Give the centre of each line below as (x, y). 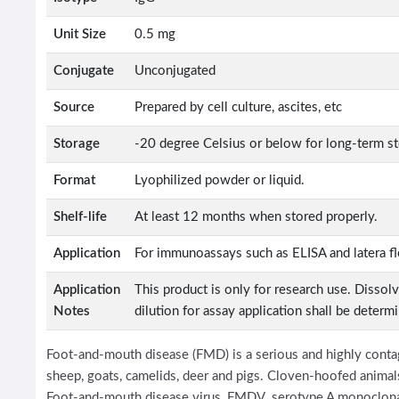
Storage (76, 143)
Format (74, 180)
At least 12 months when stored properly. (256, 216)
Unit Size (79, 34)
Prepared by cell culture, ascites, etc (238, 107)
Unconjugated (175, 70)
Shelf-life (80, 216)
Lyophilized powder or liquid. (219, 180)
